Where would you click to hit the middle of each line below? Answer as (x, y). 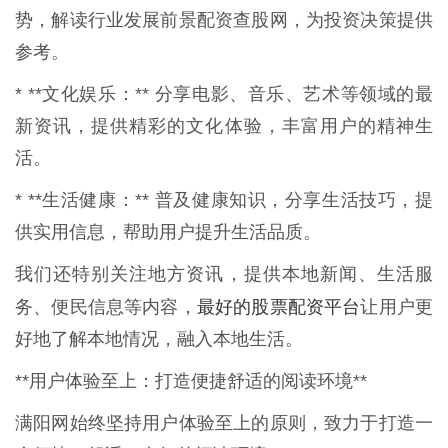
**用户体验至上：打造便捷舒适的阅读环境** (191, 380)
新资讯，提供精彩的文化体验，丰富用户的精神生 (224, 125)
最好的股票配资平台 (278, 305)
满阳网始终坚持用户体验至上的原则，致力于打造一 (224, 422)
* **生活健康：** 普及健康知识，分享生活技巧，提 (224, 199)
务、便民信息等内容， (106, 306)
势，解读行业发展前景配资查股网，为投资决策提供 (224, 19)
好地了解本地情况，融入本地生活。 (159, 338)
